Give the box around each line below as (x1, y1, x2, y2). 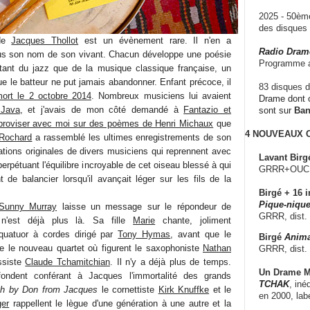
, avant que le (170, 228, 232, 239)
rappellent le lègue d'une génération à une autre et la (9, 298, 232, 309)
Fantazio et (183, 104, 232, 115)
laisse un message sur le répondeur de (57, 201, 232, 212)
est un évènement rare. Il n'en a (78, 35, 232, 46)
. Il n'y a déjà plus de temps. (109, 256, 232, 267)
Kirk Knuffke (158, 284, 210, 295)
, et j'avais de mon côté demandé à (19, 104, 184, 115)
